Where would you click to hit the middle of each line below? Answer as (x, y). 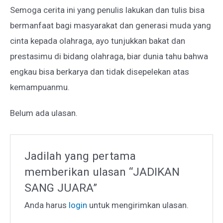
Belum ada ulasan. (44, 113)
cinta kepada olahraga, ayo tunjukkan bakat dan (98, 41)
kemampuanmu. (40, 87)
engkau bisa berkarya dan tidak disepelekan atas (100, 72)
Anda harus (47, 205)
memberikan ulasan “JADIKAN (102, 172)
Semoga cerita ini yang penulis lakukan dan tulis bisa (107, 10)
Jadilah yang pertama (80, 156)
